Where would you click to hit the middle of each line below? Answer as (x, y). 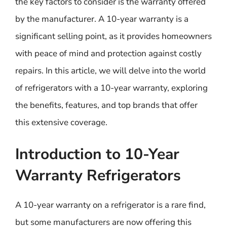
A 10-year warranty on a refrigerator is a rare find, (110, 205)
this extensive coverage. (61, 122)
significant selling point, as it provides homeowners (113, 36)
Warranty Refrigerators (98, 176)
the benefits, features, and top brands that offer (106, 105)
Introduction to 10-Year (97, 154)
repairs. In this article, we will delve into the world (110, 70)
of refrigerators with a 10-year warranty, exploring (111, 88)
